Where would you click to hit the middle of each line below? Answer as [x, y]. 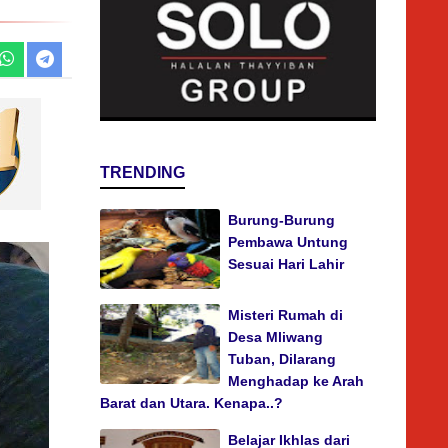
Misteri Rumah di [285, 315]
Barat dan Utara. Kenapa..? [191, 403]
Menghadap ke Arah [296, 381]
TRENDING [142, 173]
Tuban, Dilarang [282, 359]
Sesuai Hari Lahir [286, 264]
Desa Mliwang [275, 337]
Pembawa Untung [288, 242]
